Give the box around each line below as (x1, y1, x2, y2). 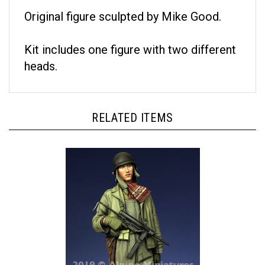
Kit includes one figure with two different (24, 31, 236, 45)
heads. (24, 47, 57, 62)
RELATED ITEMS (92, 99, 173, 113)
